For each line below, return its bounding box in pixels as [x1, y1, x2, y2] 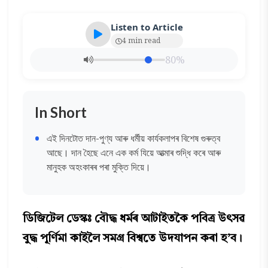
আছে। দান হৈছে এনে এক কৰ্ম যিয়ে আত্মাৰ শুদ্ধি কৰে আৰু [47, 146, 221, 159]
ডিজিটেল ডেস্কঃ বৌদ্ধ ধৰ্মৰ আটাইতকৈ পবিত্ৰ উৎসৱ [23, 214, 245, 225]
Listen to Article [110, 21, 183, 33]
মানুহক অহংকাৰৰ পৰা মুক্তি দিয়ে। [47, 160, 151, 173]
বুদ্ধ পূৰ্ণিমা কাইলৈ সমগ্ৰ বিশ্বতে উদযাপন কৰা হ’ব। [23, 233, 243, 245]
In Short [35, 103, 87, 121]
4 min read [121, 35, 160, 45]
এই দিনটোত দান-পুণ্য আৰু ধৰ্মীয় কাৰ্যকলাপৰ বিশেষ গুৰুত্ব [47, 132, 221, 145]
